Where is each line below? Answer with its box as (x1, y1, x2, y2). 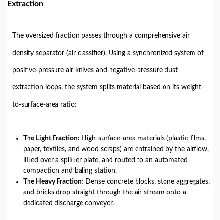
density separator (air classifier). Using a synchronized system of (12, 50, 204, 56)
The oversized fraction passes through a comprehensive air (12, 32, 190, 39)
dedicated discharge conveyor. (23, 200, 114, 207)
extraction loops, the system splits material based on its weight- (12, 84, 204, 91)
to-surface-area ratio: (12, 101, 77, 108)
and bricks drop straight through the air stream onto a (23, 189, 186, 196)
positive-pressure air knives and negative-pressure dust (12, 67, 178, 74)
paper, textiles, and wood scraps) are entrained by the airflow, (23, 146, 209, 153)
